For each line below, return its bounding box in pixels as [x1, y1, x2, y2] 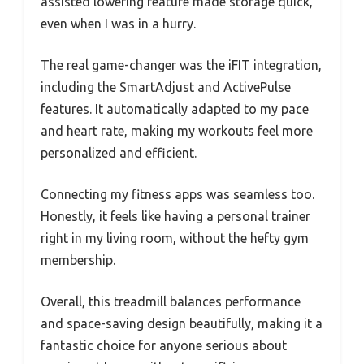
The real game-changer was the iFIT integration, [41, 57, 322, 72]
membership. [41, 252, 115, 267]
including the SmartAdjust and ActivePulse [41, 79, 291, 94]
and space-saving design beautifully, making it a [41, 315, 323, 331]
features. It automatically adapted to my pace [41, 101, 309, 116]
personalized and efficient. [41, 145, 197, 160]
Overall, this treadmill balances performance [41, 293, 301, 309]
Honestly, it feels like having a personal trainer [41, 208, 310, 223]
